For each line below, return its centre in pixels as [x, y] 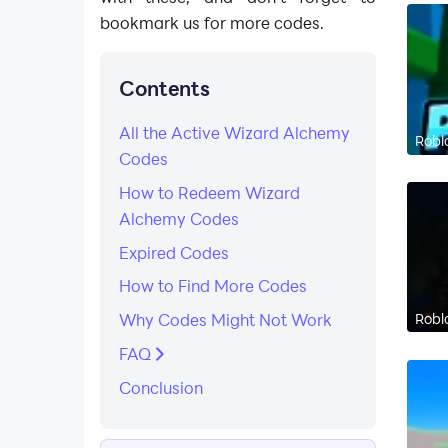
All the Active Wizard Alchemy [235, 132]
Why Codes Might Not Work [226, 320]
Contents [165, 88]
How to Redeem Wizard [210, 192]
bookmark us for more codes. [211, 23]
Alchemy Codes [179, 218]
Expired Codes [174, 252]
